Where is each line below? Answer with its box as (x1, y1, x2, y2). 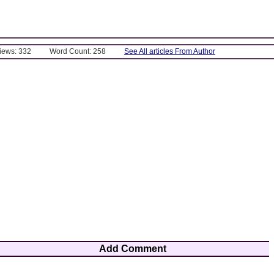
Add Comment (99, 243, 167, 254)
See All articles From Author (124, 46, 215, 56)
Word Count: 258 (50, 46, 106, 56)
